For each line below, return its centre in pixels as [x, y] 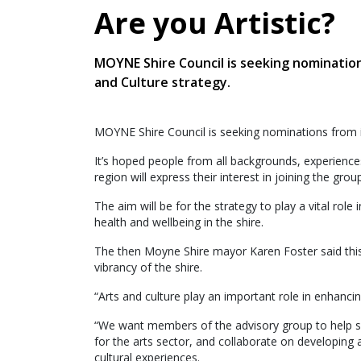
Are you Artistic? [215, 23]
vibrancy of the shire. [148, 267]
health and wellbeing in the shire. [179, 222]
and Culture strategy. [162, 82]
